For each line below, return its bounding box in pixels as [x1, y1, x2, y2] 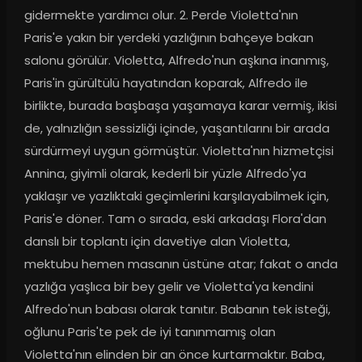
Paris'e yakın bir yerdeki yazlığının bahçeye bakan [23, 29, 314, 47]
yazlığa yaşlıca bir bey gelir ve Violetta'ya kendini [23, 278, 314, 296]
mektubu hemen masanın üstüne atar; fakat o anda [23, 255, 338, 273]
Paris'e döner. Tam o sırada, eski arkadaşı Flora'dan [23, 210, 326, 228]
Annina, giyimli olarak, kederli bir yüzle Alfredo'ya [23, 165, 306, 183]
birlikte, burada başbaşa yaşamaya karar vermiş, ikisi [23, 97, 337, 115]
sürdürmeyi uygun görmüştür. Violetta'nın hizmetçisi [23, 142, 334, 160]
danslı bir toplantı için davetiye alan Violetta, [23, 233, 290, 250]
